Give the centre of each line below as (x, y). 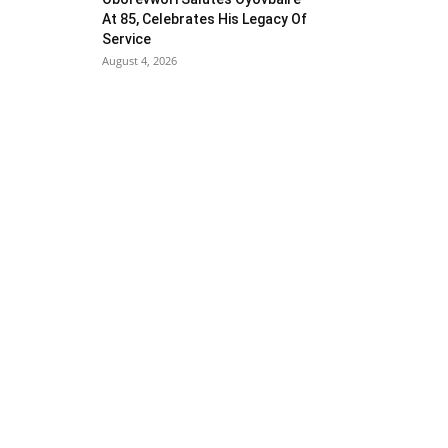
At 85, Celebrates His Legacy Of (204, 19)
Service (126, 39)
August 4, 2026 (139, 60)
